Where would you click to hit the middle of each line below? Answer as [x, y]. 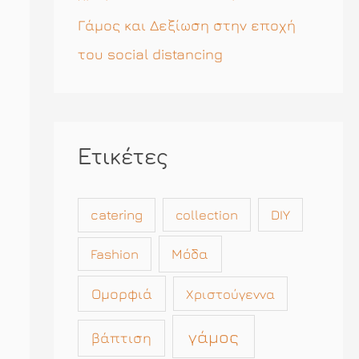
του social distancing [150, 54]
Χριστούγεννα [230, 294]
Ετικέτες [123, 157]
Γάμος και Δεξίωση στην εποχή [186, 25]
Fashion [114, 254]
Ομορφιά [121, 293]
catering [116, 214]
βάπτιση [121, 337]
